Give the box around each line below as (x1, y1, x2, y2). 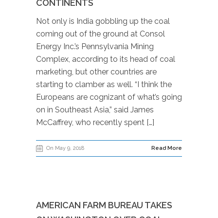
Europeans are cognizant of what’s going (36, 92, 182, 102)
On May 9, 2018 (46, 145, 84, 151)
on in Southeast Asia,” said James (36, 105, 154, 114)
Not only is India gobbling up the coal (36, 17, 170, 26)
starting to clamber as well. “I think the (36, 80, 172, 89)
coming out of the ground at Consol (36, 29, 165, 38)
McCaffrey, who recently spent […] (36, 118, 154, 127)
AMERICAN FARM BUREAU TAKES (36, 200, 172, 210)
